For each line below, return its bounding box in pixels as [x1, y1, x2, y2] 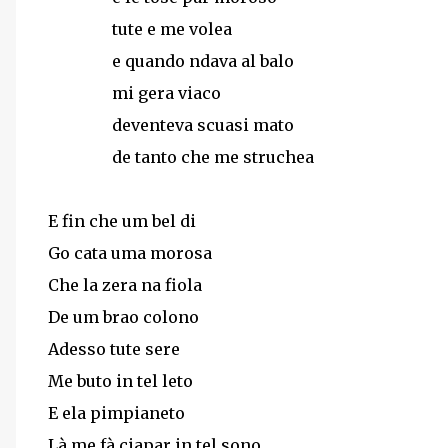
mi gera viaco [112, 83, 221, 103]
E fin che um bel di [48, 211, 196, 231]
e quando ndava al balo [112, 51, 294, 71]
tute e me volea [112, 19, 232, 39]
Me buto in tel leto [48, 371, 193, 391]
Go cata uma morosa [48, 243, 212, 263]
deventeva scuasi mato [112, 115, 294, 135]
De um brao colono [48, 307, 199, 327]
